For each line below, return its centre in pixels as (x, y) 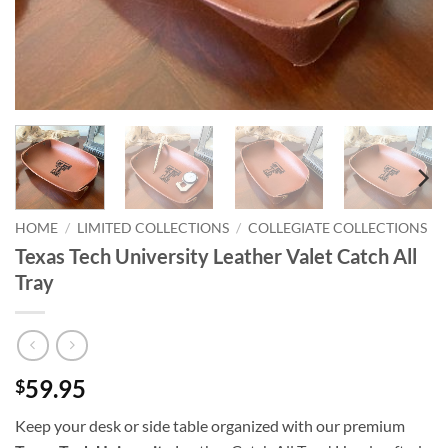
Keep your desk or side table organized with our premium (210, 426)
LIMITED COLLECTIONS (153, 227)
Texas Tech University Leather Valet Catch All (216, 255)
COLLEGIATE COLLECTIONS (338, 227)
